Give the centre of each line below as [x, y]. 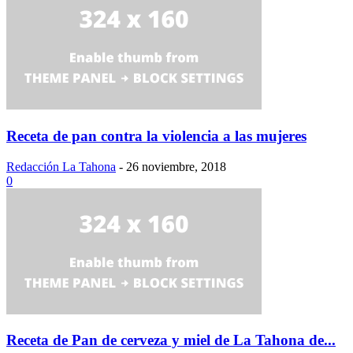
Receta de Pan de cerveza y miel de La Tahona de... [171, 340]
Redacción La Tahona [61, 166]
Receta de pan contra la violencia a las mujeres [156, 136]
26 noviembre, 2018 [176, 166]
